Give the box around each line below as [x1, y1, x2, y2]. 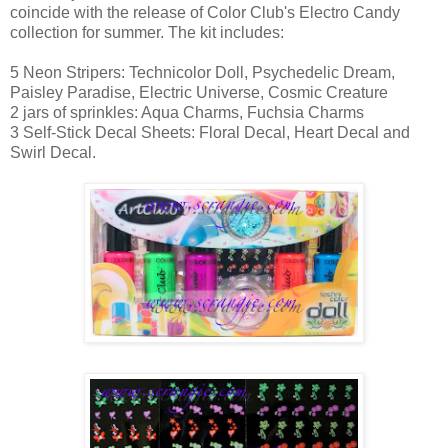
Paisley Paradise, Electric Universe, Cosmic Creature [10, 83, 388, 101]
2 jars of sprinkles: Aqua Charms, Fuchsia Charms [10, 103, 364, 121]
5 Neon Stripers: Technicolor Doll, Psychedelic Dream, [10, 63, 395, 81]
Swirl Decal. [10, 143, 96, 161]
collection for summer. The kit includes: [10, 23, 284, 41]
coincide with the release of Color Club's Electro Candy [10, 3, 400, 21]
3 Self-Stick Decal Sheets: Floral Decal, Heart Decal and [10, 123, 410, 141]
